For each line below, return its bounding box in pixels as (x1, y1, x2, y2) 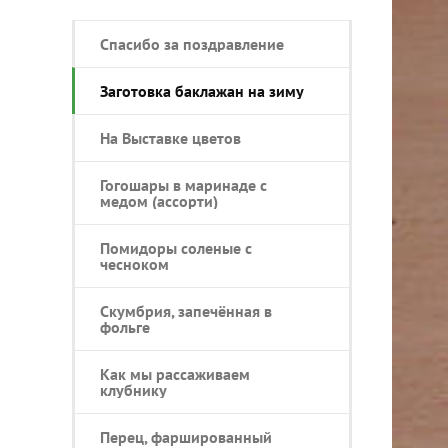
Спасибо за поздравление (100, 33, 284, 54)
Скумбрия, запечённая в (100, 300, 272, 321)
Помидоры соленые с (100, 237, 252, 258)
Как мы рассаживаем (100, 363, 250, 384)
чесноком (100, 253, 169, 274)
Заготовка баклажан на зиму (100, 80, 304, 101)
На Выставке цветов (100, 127, 241, 148)
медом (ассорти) (100, 190, 218, 211)
